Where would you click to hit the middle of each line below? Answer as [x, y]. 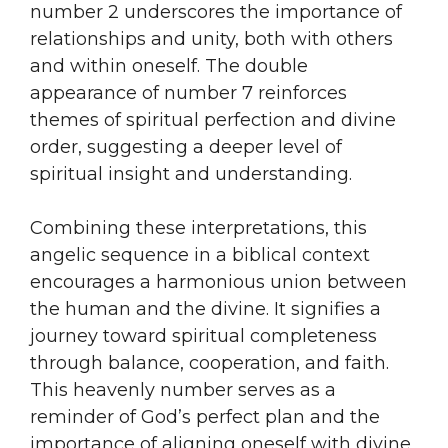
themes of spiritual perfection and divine [213, 119]
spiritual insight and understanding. [191, 173]
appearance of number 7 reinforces [188, 92]
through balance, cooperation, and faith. [209, 362]
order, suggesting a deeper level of [186, 146]
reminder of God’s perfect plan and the [205, 416]
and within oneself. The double [169, 65]
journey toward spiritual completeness [203, 335]
